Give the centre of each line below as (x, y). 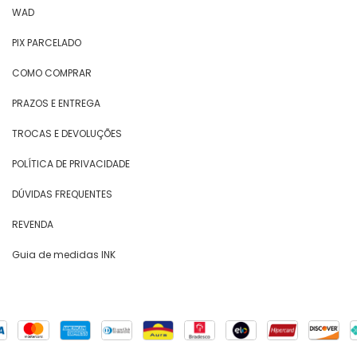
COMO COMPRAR (52, 73)
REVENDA (33, 225)
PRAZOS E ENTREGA (56, 104)
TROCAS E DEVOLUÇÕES (67, 134)
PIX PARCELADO (47, 43)
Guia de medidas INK (64, 255)
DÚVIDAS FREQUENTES (62, 194)
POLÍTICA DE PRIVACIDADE (71, 164)
